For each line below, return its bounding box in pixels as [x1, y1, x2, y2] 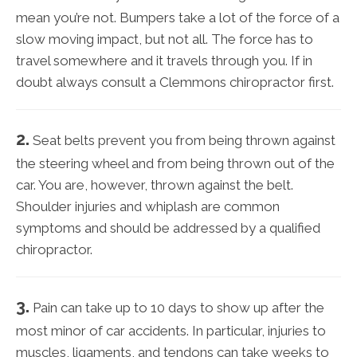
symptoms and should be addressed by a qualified [16, 220, 320, 237]
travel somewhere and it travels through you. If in [16, 53, 312, 69]
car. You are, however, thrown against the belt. [16, 177, 293, 194]
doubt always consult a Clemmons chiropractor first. [16, 74, 334, 91]
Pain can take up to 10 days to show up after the [29, 300, 324, 316]
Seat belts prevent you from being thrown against [29, 132, 335, 149]
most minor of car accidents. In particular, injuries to [16, 323, 326, 339]
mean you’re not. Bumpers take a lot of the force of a [16, 10, 339, 26]
